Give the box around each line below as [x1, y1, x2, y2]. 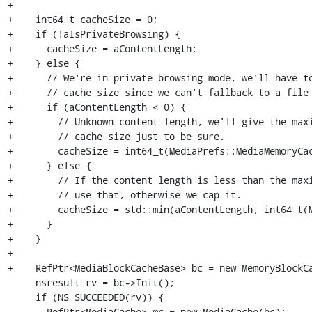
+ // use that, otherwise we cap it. [7, 187, 242, 201]
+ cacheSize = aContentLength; [7, 41, 197, 55]
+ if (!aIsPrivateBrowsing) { [7, 26, 180, 40]
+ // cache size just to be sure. [7, 129, 225, 143]
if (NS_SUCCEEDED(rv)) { [7, 290, 36, 304]
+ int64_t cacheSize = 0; [7, 12, 158, 26]
